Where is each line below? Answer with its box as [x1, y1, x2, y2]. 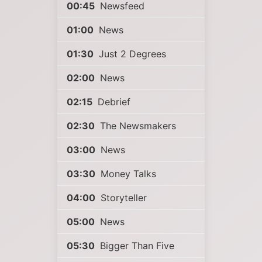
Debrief [95, 96, 130, 108]
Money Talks [98, 168, 156, 180]
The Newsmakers [97, 120, 176, 132]
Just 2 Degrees [96, 48, 166, 60]
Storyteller [98, 192, 147, 204]
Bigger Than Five [97, 240, 174, 251]
